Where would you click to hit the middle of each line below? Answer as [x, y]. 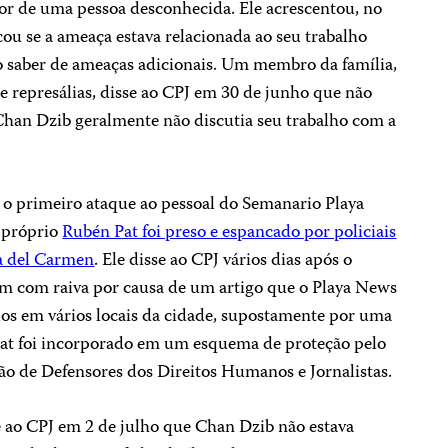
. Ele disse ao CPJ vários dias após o [223, 261]
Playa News [355, 289]
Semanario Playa [303, 205]
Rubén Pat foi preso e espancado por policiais [229, 233]
